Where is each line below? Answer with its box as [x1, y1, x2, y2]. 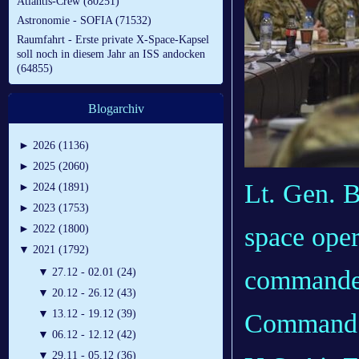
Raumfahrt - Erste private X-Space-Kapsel [17, 34, 209, 46]
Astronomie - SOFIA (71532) [17, 14, 151, 27]
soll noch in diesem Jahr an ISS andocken [17, 48, 205, 61]
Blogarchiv [87, 102, 144, 116]
